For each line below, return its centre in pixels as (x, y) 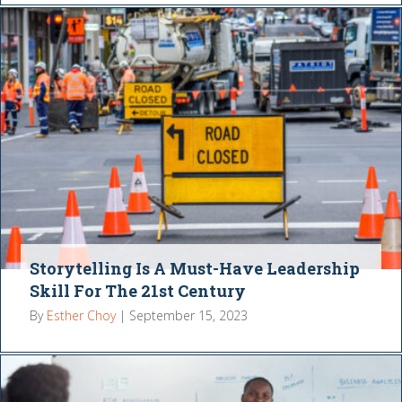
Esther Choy (82, 315)
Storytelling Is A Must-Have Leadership (195, 268)
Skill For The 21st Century (138, 290)
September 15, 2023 (189, 315)
